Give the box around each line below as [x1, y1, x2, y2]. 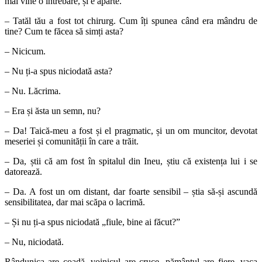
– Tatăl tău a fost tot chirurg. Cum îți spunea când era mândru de [5, 15, 257, 26]
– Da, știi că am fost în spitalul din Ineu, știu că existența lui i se [5, 156, 257, 166]
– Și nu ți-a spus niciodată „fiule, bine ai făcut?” [5, 216, 180, 227]
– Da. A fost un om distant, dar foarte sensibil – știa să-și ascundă [5, 186, 257, 196]
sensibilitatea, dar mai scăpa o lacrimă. [5, 196, 145, 207]
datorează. [5, 166, 42, 177]
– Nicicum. [5, 46, 46, 56]
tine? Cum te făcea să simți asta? [5, 26, 123, 36]
